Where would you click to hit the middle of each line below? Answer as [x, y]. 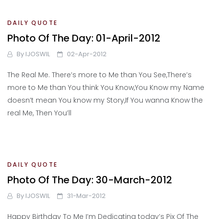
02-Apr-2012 [87, 54]
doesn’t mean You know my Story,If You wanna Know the [105, 100]
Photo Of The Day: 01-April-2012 [84, 38]
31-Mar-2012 [86, 196]
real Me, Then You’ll [39, 113]
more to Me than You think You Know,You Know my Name [106, 88]
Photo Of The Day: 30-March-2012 [90, 180]
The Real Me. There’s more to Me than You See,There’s [99, 75]
